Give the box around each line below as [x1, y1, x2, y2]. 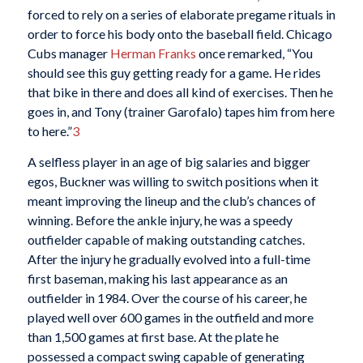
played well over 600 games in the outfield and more [27, 310, 314, 326]
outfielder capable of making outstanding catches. [27, 232, 305, 248]
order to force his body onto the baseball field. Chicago [27, 26, 332, 42]
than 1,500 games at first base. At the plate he [27, 329, 279, 345]
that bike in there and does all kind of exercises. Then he [27, 84, 333, 100]
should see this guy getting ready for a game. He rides [27, 65, 321, 81]
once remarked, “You [195, 45, 313, 62]
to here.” [27, 123, 72, 139]
